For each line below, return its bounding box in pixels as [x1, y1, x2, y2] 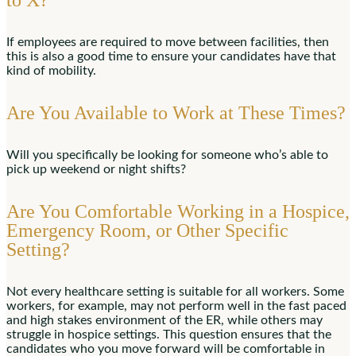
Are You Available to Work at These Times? [6, 102, 346, 123]
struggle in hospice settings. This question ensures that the [6, 327, 331, 341]
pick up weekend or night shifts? [6, 162, 186, 176]
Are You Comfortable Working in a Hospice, [6, 200, 350, 222]
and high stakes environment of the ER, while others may [6, 313, 323, 327]
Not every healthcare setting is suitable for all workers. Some [6, 284, 344, 298]
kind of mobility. [6, 64, 96, 77]
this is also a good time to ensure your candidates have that [6, 49, 336, 63]
